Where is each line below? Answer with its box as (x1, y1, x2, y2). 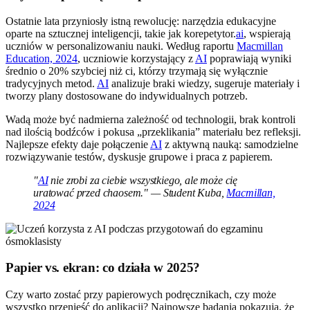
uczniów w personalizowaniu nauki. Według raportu (6, 39, 237, 52)
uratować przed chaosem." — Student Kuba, (33, 186, 227, 199)
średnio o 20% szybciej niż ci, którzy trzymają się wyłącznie (6, 64, 268, 77)
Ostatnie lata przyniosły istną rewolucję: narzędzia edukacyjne (6, 15, 276, 27)
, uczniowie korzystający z (77, 52, 195, 64)
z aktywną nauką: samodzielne (162, 138, 298, 150)
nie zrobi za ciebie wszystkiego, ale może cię (48, 174, 238, 186)
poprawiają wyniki (207, 52, 291, 64)
